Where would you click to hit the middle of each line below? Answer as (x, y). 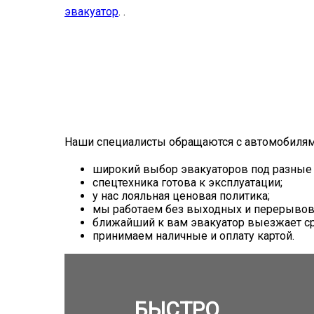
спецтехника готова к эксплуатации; (187, 183)
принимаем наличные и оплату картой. (193, 236)
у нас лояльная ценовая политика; (181, 196)
